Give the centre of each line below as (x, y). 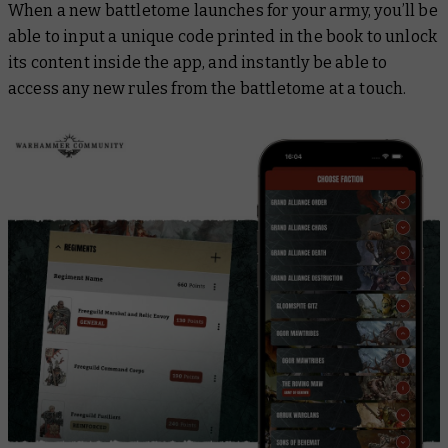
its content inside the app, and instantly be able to (198, 63)
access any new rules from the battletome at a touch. (207, 89)
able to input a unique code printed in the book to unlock (223, 37)
